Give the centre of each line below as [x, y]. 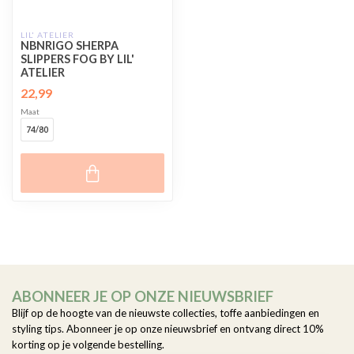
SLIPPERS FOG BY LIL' [77, 59]
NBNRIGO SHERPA [70, 46]
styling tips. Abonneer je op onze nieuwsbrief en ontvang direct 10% [168, 329]
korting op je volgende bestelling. [88, 345]
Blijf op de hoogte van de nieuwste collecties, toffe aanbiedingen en [166, 313]
